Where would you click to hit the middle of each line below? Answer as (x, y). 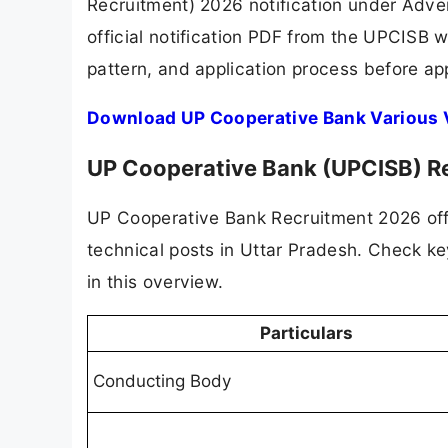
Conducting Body (162, 381)
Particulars (306, 333)
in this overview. (155, 281)
